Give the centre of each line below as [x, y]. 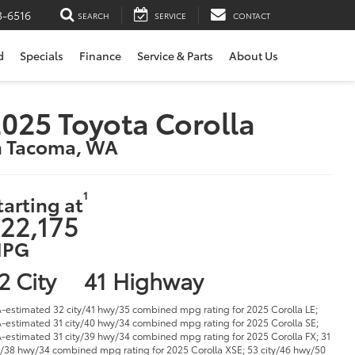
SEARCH [94, 15]
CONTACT [252, 15]
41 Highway [143, 279]
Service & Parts [175, 56]
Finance [100, 56]
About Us [254, 56]
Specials [42, 56]
